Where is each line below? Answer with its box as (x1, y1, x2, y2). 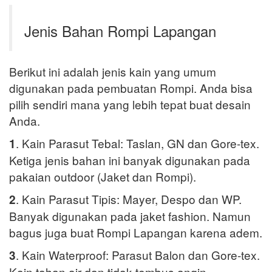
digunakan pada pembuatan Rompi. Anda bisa (9, 80, 253, 97)
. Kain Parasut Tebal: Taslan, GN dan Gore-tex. (16, 135, 259, 152)
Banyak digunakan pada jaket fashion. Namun (9, 208, 251, 225)
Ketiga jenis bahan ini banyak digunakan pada (9, 152, 250, 169)
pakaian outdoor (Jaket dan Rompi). (9, 168, 196, 185)
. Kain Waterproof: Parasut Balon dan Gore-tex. (16, 246, 260, 263)
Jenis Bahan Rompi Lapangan (24, 20, 216, 42)
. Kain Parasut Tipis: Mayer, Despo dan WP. (16, 191, 242, 208)
